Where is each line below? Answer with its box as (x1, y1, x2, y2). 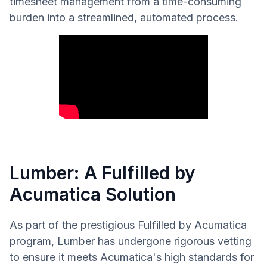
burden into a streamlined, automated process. (10, 11, 238, 24)
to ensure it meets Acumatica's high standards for (10, 251, 254, 264)
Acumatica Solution (10, 184, 176, 206)
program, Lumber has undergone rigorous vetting (10, 235, 252, 248)
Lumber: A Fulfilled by (10, 162, 195, 184)
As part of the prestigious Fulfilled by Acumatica (10, 219, 247, 232)
